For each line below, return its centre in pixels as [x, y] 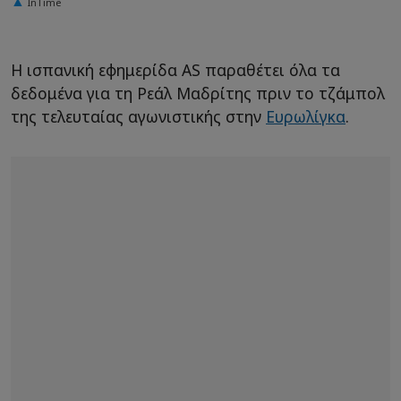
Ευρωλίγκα [306, 117]
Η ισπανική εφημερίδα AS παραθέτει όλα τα [175, 70]
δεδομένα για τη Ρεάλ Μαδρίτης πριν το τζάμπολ [198, 94]
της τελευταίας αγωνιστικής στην [138, 117]
